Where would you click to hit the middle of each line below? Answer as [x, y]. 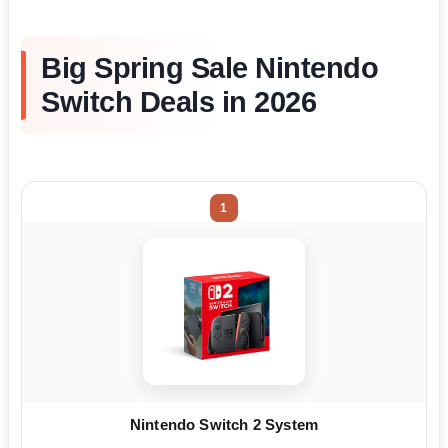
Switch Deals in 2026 [178, 102]
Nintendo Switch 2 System [224, 425]
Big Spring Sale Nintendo [209, 68]
